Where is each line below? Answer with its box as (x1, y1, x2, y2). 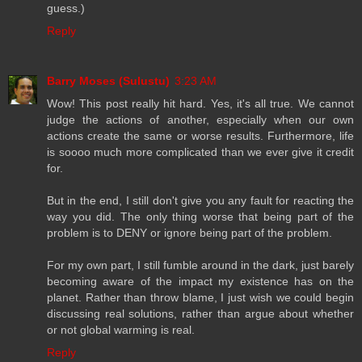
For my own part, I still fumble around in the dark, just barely (47, 259, 354, 272)
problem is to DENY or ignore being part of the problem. (47, 226, 332, 240)
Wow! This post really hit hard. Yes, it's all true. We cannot (47, 97, 354, 111)
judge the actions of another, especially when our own (47, 113, 354, 127)
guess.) (47, 2, 85, 15)
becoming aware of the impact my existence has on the (47, 275, 354, 288)
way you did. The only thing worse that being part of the (47, 210, 354, 224)
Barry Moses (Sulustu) (47, 74, 170, 88)
